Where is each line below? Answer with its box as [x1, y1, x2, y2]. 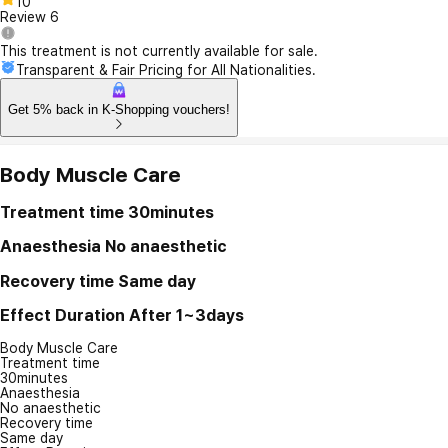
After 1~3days [129, 305, 244, 326]
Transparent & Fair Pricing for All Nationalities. [16, 62, 316, 79]
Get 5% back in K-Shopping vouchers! [8, 102, 230, 118]
